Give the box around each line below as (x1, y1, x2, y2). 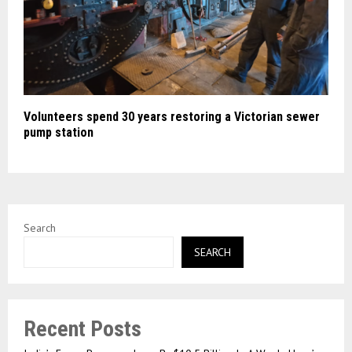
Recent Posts (24, 316, 141, 343)
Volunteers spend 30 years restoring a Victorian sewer (24, 109, 320, 125)
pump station (24, 125, 93, 141)
